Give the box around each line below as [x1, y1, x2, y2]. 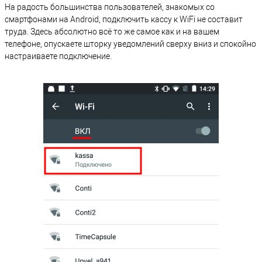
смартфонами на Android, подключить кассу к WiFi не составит [5, 14, 243, 24]
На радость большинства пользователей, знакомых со [5, 2, 215, 12]
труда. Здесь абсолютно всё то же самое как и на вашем [5, 26, 219, 36]
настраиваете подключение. [5, 51, 112, 61]
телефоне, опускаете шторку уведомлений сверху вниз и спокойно [5, 39, 256, 49]
